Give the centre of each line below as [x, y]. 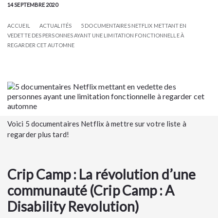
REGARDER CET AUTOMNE [41, 45]
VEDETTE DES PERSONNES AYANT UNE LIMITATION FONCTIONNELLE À [96, 35]
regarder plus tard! [38, 134]
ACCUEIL [19, 26]
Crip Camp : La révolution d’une [102, 174]
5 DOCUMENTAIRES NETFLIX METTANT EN [134, 26]
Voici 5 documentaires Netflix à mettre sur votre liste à [97, 124]
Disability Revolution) [73, 206]
